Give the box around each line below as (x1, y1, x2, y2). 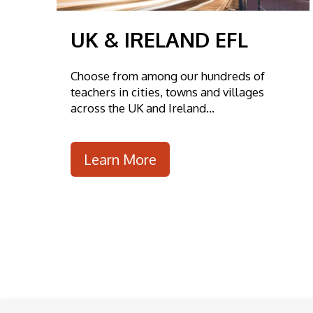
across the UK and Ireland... (70, 101, 214, 116)
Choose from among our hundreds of (70, 68, 265, 84)
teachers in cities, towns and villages (70, 85, 264, 100)
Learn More (83, 150, 156, 168)
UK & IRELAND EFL (70, 27, 248, 53)
